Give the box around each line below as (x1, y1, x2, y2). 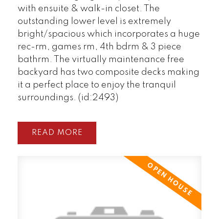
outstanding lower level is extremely (17, 17, 171, 26)
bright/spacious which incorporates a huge (17, 29, 200, 39)
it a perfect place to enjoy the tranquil (17, 80, 176, 89)
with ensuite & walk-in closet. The (17, 4, 160, 13)
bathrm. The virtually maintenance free (17, 55, 184, 64)
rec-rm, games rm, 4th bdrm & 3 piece (17, 42, 181, 51)
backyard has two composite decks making (17, 67, 199, 77)
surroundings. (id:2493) (17, 93, 118, 102)
